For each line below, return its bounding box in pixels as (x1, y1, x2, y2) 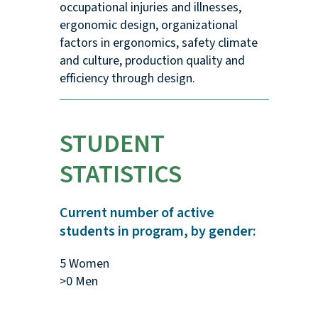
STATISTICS (59, 156, 182, 193)
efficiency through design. (59, 70, 195, 88)
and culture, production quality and (59, 52, 245, 70)
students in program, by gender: (59, 221, 256, 242)
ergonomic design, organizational (59, 16, 238, 35)
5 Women (59, 255, 109, 273)
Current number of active (59, 203, 214, 224)
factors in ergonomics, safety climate (59, 34, 258, 53)
